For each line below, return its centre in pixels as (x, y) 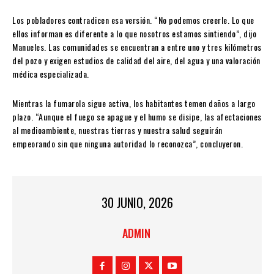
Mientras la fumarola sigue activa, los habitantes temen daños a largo (134, 103)
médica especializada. (51, 73)
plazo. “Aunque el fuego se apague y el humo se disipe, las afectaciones (137, 116)
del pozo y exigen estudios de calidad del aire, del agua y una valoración (136, 60)
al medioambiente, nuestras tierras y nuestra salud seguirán (117, 130)
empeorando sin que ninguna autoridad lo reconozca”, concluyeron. (128, 143)
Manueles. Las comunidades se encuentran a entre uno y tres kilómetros (137, 46)
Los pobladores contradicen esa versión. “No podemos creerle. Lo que (133, 20)
